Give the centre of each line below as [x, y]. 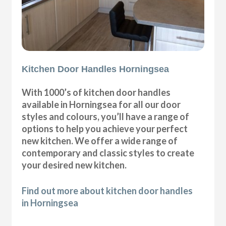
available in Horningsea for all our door [101, 104]
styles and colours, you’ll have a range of [106, 116]
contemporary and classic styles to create [108, 153]
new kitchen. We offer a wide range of [100, 140]
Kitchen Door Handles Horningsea [96, 69]
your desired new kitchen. [74, 165]
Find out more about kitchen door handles [107, 190]
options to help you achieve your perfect [105, 128]
